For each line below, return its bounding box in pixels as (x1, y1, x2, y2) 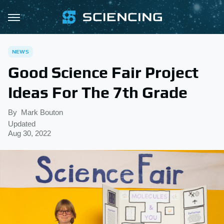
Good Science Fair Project (8, 63, 198, 81)
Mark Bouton (21, 108, 63, 116)
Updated (8, 119, 35, 128)
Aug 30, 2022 (8, 129, 51, 137)
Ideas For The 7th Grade (8, 83, 187, 101)
